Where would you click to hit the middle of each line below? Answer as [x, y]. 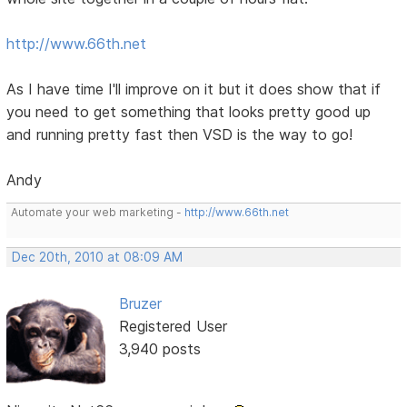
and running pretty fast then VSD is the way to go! [180, 134]
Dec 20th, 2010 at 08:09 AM [98, 257]
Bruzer [140, 303]
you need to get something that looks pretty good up [189, 111]
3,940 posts [159, 348]
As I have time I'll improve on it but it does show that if [194, 89]
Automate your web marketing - [98, 212]
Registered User [173, 326]
